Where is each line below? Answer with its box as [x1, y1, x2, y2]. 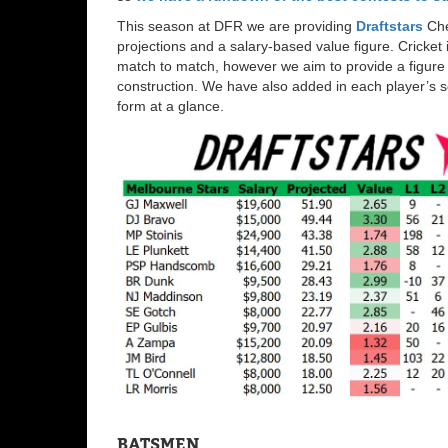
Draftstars [356, 17, 423, 34]
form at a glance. [117, 97, 224, 114]
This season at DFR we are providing [117, 17, 356, 34]
